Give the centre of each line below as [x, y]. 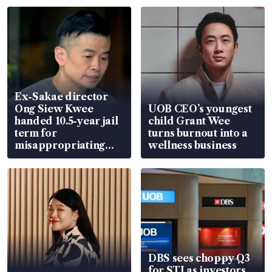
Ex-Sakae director [61, 96]
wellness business [192, 145]
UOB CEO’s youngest [200, 108]
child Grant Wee [189, 121]
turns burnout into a [198, 133]
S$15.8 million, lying [64, 157]
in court [35, 169]
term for [36, 133]
